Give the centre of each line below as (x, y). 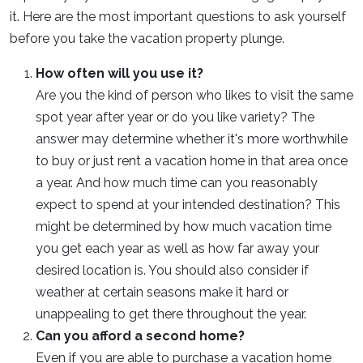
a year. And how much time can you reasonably (177, 183)
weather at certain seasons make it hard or (162, 292)
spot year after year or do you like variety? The (175, 117)
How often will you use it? (120, 73)
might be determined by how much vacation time (184, 226)
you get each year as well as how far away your (177, 248)
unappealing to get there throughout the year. (171, 314)
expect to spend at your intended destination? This (188, 205)
